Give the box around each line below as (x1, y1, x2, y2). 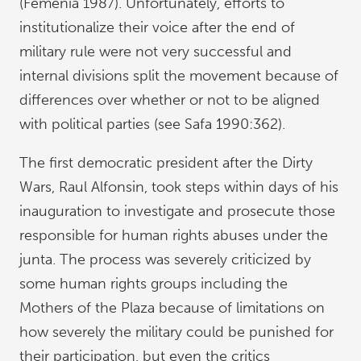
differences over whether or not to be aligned (19, 91, 320, 109)
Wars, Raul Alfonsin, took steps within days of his (19, 178, 338, 196)
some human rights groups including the (19, 275, 288, 293)
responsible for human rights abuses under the (19, 226, 328, 244)
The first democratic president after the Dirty (19, 154, 313, 172)
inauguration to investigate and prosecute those (19, 202, 335, 220)
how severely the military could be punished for (19, 323, 334, 341)
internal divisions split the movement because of (19, 67, 338, 85)
